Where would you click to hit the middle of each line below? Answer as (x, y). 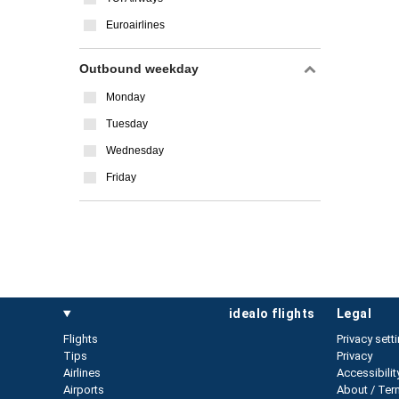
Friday (121, 177)
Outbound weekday (139, 69)
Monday (126, 97)
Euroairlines (135, 25)
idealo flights (272, 313)
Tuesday (127, 124)
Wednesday (135, 151)
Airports (84, 390)
